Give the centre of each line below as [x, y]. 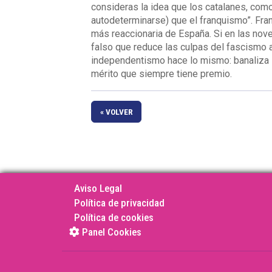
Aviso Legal [98, 188]
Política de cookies [114, 217]
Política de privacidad [119, 202]
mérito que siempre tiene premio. [161, 74]
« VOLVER [116, 111]
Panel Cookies [110, 232]
